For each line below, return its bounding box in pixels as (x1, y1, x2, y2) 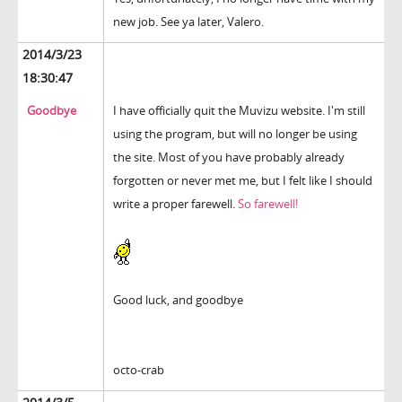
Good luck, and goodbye (113, 292, 243, 309)
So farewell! (238, 196, 298, 213)
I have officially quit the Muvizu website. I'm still (113, 102, 365, 119)
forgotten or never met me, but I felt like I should (113, 172, 372, 189)
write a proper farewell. (113, 196, 238, 213)
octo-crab (113, 362, 164, 379)
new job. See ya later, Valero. (113, 13, 264, 31)
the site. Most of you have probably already (113, 149, 345, 166)
